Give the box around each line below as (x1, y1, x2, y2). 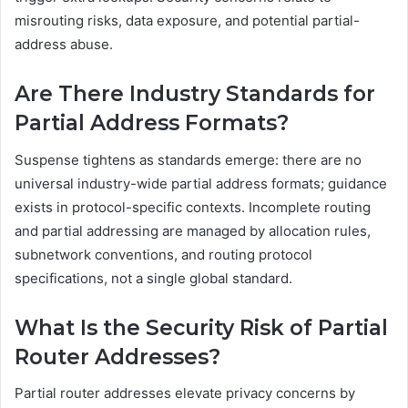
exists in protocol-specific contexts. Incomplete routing (15, 198, 371, 216)
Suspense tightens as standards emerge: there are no (15, 150, 362, 168)
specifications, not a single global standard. (15, 269, 292, 287)
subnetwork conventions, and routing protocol (15, 245, 312, 263)
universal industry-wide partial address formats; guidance (15, 174, 387, 192)
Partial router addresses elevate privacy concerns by (15, 384, 355, 403)
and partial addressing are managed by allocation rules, (15, 221, 371, 240)
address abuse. (15, 36, 113, 54)
